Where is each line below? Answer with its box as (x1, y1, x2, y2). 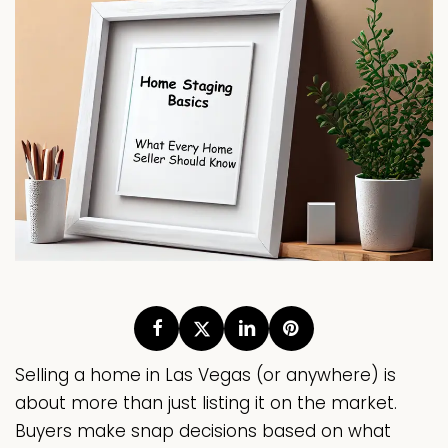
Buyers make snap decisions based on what (15, 419, 391, 444)
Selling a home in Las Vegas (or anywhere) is (15, 363, 396, 388)
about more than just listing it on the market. (15, 391, 397, 416)
